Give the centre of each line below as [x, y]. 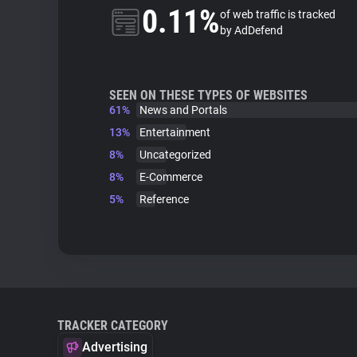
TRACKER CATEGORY [113, 326]
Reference [164, 199]
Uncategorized [175, 155]
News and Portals [183, 110]
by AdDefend [251, 30]
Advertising [115, 347]
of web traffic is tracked [278, 14]
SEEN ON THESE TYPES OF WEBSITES [208, 95]
